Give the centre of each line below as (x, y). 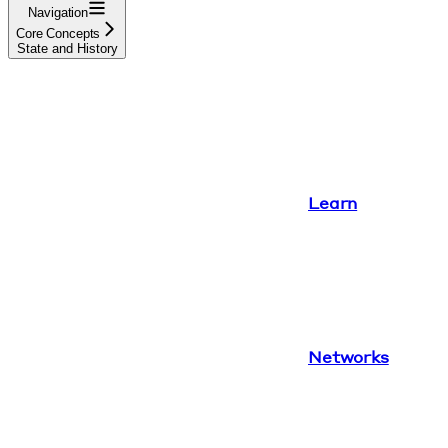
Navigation (58, 12)
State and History (67, 48)
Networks (348, 356)
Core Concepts (58, 33)
